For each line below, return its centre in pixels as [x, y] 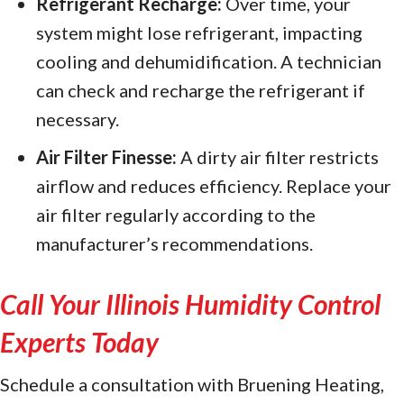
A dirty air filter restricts [278, 156]
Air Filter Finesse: [106, 156]
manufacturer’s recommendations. [174, 243]
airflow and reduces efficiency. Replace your [214, 185]
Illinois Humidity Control [243, 303]
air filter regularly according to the [176, 214]
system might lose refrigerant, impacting [199, 32]
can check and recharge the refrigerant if [201, 90]
